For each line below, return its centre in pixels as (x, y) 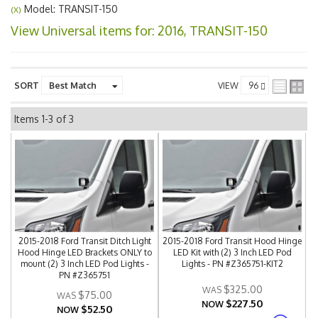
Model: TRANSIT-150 (70, 9)
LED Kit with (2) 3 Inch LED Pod (232, 252)
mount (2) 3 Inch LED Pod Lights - (84, 264)
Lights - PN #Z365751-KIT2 (232, 264)
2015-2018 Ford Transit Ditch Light (84, 241)
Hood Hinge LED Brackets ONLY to (84, 252)
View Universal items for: (84, 31)
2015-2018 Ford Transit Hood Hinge (232, 241)
